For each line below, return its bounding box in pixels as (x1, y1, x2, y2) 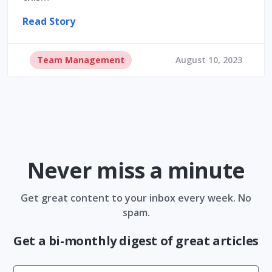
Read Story (22, 14, 75, 28)
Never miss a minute (27, 155, 245, 185)
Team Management (37, 53, 124, 66)
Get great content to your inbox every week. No (21, 191, 251, 205)
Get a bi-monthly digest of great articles (13, 232, 259, 249)
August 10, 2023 (175, 53, 242, 66)
